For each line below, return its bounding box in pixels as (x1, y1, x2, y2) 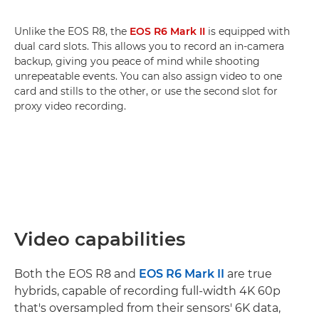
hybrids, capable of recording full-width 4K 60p (14, 284, 281, 298)
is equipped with (205, 25, 290, 38)
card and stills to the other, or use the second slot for (14, 85, 278, 98)
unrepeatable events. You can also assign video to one (14, 70, 282, 83)
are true (224, 267, 272, 281)
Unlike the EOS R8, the (14, 25, 130, 38)
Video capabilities (14, 228, 185, 251)
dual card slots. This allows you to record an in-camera (14, 40, 284, 53)
